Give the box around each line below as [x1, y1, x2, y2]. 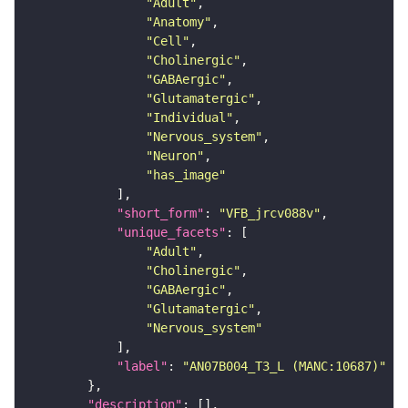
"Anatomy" [146, 15, 211, 30]
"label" [117, 359, 168, 374]
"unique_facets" [117, 225, 226, 240]
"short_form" [117, 206, 204, 221]
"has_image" [146, 168, 226, 183]
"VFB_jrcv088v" [219, 206, 321, 221]
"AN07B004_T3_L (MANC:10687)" [182, 359, 386, 374]
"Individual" [146, 110, 233, 126]
